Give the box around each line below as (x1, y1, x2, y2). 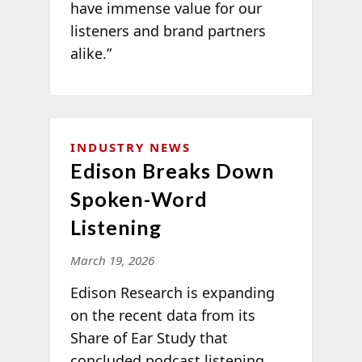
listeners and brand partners (69, 20, 266, 40)
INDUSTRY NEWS (69, 139, 191, 156)
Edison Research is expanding (69, 283, 275, 303)
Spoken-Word (69, 187, 208, 212)
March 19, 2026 (69, 252, 154, 269)
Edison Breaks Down (69, 158, 275, 183)
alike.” (69, 43, 112, 63)
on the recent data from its (69, 305, 255, 326)
